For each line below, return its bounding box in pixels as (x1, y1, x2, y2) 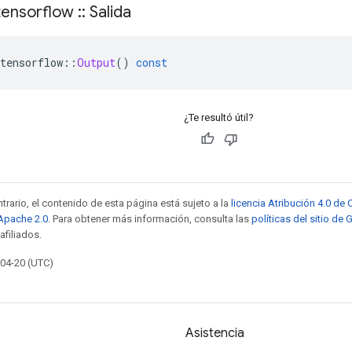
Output (77, 54, 115, 70)
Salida (86, 2, 131, 22)
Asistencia (185, 325, 244, 341)
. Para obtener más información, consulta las (48, 212, 251, 225)
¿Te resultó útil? (184, 111, 254, 123)
